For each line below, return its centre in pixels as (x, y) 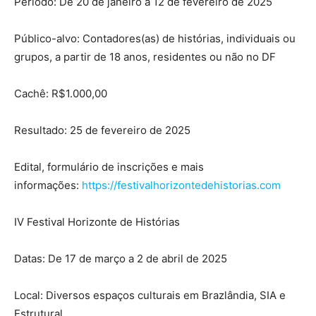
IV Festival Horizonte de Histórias (97, 222)
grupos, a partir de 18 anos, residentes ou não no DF (145, 57)
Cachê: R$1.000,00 (61, 94)
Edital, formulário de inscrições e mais (109, 167)
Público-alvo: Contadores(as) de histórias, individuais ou (155, 39)
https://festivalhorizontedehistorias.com (181, 186)
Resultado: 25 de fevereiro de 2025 (102, 130)
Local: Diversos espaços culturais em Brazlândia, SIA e (150, 296)
